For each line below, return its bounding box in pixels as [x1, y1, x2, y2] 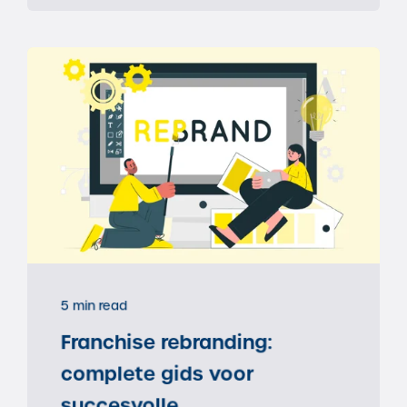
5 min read [60, 298, 128, 314]
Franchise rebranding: [60, 330, 273, 355]
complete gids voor [60, 361, 254, 387]
